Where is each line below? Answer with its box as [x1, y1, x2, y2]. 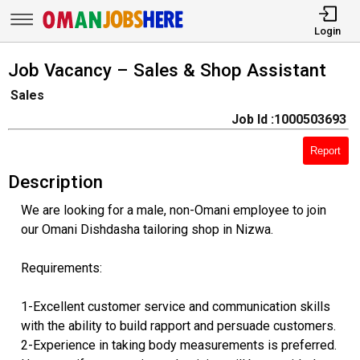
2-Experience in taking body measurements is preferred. [20, 337, 337, 353]
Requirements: [20, 260, 102, 276]
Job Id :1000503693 [231, 112, 346, 128]
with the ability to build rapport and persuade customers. [20, 317, 336, 333]
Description [7, 170, 103, 192]
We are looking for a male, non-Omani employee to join [20, 202, 326, 218]
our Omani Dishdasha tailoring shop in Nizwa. [20, 221, 273, 237]
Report [310, 144, 342, 157]
